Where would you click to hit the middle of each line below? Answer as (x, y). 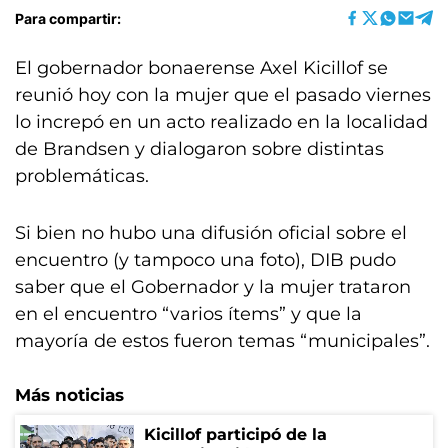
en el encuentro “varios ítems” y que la (188, 314)
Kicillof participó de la (235, 434)
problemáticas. (82, 176)
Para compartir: (68, 18)
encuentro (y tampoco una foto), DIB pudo (205, 260)
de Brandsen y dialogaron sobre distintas (199, 149)
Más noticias (69, 395)
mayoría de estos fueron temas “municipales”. (222, 341)
